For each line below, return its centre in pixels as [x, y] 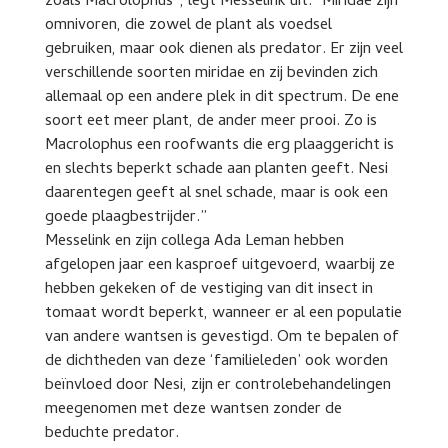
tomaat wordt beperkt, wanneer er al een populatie [223, 314]
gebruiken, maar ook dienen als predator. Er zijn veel [223, 50]
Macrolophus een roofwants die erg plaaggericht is [219, 146]
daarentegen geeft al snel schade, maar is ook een [216, 194]
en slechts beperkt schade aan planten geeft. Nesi [216, 170]
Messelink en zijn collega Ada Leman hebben [194, 242]
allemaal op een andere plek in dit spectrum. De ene [221, 98]
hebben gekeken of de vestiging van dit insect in [208, 290]
